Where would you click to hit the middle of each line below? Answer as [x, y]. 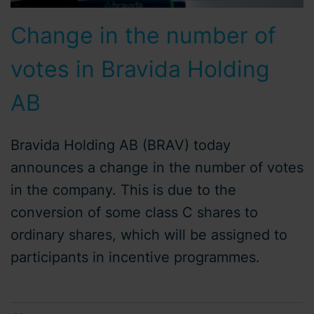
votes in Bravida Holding [140, 69]
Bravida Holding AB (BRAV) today [121, 145]
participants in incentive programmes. [135, 257]
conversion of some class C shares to [134, 212]
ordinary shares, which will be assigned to [149, 235]
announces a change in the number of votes [157, 168]
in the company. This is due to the [123, 190]
